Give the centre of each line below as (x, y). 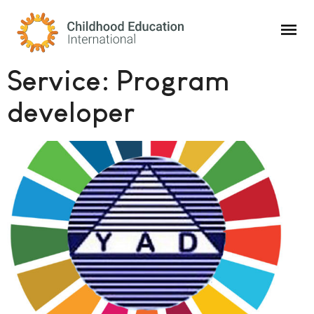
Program (173, 81)
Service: (62, 81)
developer (71, 112)
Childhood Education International (111, 19)
